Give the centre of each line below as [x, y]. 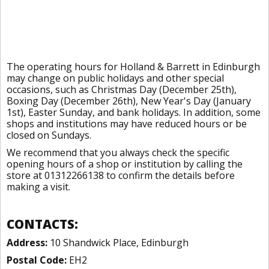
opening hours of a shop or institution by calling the [125, 164]
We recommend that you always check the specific [118, 153]
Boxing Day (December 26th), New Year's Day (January [129, 101]
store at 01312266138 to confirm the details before [121, 175]
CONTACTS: [42, 224]
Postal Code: [37, 260]
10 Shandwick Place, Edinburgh [118, 243]
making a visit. [38, 187]
